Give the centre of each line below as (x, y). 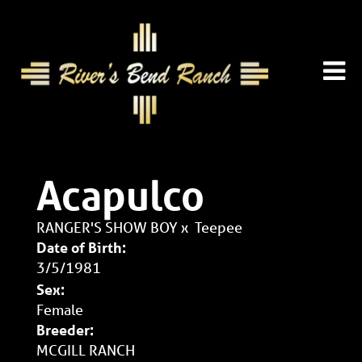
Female (60, 309)
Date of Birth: (81, 247)
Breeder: (65, 330)
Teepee (219, 227)
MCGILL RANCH (86, 350)
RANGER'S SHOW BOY (107, 227)
